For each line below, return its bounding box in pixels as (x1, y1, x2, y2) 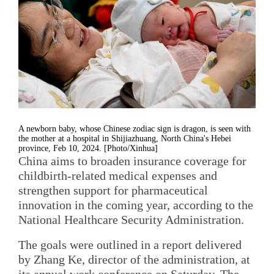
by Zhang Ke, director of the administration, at (18, 253, 250, 267)
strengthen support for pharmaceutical (18, 183, 208, 197)
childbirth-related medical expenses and (18, 168, 217, 182)
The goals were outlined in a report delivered (18, 238, 242, 252)
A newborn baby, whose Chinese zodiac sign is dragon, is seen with (18, 124, 251, 133)
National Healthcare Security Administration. (18, 212, 244, 226)
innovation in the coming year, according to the (18, 198, 253, 212)
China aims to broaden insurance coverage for (18, 154, 246, 168)
